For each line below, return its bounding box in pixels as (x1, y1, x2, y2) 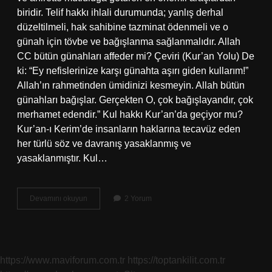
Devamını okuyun (30, 194, 87, 203)
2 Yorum (124, 194, 152, 203)
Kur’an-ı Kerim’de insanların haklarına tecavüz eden (17, 124, 240, 134)
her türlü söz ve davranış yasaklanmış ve (17, 138, 191, 149)
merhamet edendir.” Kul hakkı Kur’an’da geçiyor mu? (17, 109, 243, 120)
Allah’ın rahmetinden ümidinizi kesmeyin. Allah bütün (17, 80, 245, 90)
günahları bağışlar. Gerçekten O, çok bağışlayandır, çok (17, 95, 253, 105)
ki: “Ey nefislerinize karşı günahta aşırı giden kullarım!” (17, 66, 248, 76)
